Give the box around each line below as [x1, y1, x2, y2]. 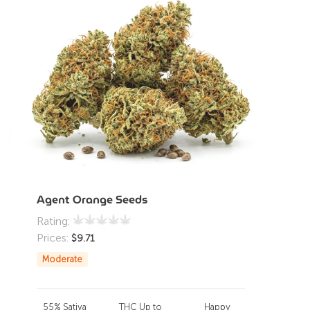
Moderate [42, 254, 82, 264]
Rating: [36, 215, 73, 228]
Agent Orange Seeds [36, 191, 148, 208]
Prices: [36, 231, 71, 244]
